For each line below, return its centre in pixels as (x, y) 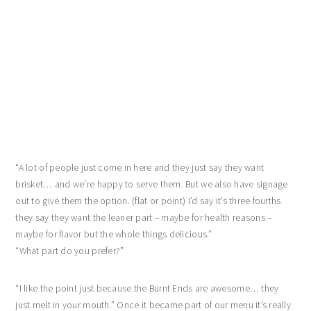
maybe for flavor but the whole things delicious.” (114, 234)
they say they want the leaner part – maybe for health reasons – (144, 217)
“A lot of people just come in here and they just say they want (140, 167)
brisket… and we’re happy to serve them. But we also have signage (152, 184)
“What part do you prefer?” (70, 251)
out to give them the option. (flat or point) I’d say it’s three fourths (148, 201)
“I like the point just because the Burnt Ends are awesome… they (147, 288)
